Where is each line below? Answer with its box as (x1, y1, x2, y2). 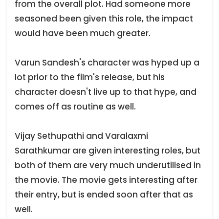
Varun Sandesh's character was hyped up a (15, 57, 199, 69)
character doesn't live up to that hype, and (15, 86, 197, 98)
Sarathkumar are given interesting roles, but (15, 145, 200, 157)
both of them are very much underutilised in (15, 159, 201, 172)
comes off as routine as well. (15, 101, 136, 113)
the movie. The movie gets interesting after (15, 174, 197, 186)
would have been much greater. (15, 27, 151, 40)
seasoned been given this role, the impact (15, 13, 193, 25)
